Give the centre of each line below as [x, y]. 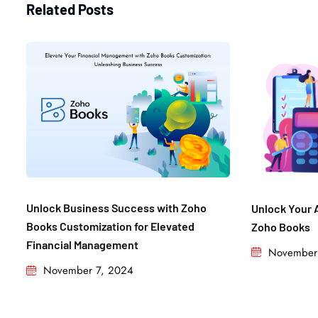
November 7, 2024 [88, 271]
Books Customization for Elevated [110, 226]
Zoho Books [280, 226]
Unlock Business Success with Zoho [116, 208]
